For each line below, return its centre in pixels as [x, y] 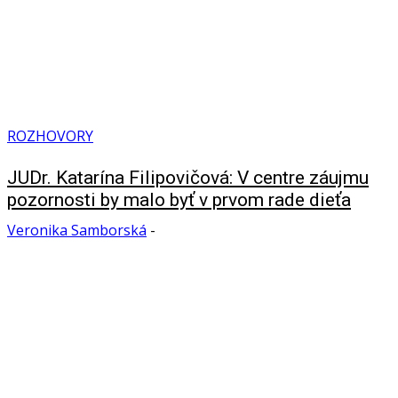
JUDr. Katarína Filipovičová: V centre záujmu [188, 177]
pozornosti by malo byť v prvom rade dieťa [179, 199]
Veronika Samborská [77, 230]
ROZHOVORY [50, 136]
